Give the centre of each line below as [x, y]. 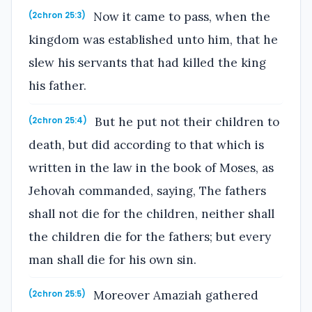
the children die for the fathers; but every [150, 236]
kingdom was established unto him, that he [153, 39]
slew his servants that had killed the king [147, 62]
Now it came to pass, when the [180, 16]
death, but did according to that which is [146, 145]
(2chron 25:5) [57, 294]
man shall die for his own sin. [112, 259]
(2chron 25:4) [58, 120]
